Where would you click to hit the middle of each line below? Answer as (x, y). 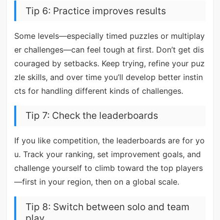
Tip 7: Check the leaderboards (92, 116)
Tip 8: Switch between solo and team (107, 206)
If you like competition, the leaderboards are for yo (109, 141)
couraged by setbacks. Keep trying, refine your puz (109, 63)
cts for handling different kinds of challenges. (98, 91)
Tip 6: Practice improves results (96, 11)
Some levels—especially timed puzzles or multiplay (109, 36)
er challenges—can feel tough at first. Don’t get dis (109, 49)
